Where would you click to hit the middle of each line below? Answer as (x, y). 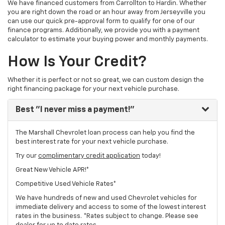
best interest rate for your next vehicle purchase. (92, 142)
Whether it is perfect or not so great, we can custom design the (106, 80)
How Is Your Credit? (77, 63)
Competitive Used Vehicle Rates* (66, 184)
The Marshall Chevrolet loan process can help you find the (105, 133)
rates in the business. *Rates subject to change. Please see (107, 216)
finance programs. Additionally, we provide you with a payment (103, 31)
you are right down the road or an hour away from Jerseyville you (106, 13)
